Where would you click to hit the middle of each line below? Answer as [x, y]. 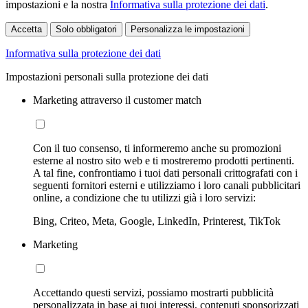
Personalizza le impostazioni [188, 30]
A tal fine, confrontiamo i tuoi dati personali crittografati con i [165, 173]
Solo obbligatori [86, 30]
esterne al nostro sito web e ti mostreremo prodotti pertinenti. [164, 161]
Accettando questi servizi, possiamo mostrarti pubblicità [153, 293]
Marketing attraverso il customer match [117, 100]
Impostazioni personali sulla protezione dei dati [107, 77]
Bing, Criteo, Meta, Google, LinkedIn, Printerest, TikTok [157, 221]
